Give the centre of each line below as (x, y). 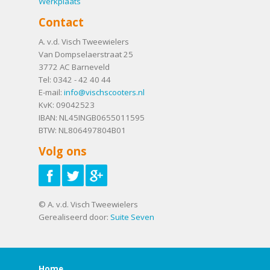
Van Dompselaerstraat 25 (86, 55)
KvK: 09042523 (67, 105)
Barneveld (91, 67)
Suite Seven (132, 217)
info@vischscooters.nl (104, 93)
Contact (61, 22)
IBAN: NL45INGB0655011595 (92, 118)
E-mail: (51, 93)
